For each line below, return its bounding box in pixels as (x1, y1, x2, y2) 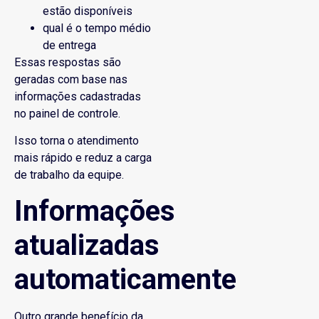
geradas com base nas (14, 72, 127, 86)
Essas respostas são (14, 55, 121, 69)
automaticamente (14, 262, 236, 296)
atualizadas (14, 228, 159, 262)
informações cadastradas (14, 89, 141, 103)
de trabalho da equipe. (14, 168, 124, 182)
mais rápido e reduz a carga (14, 151, 152, 165)
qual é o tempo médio (43, 21, 151, 35)
